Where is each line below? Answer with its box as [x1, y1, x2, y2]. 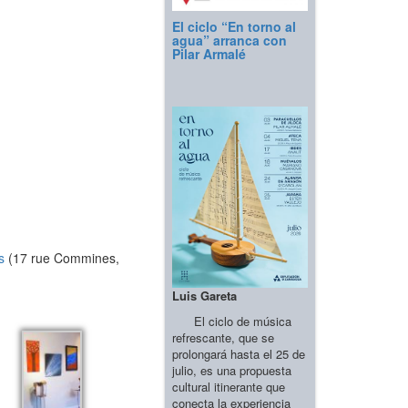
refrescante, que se [172, 328, 274, 346]
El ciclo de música [172, 311, 291, 330]
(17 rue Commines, [5, 249, 119, 268]
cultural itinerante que [172, 377, 285, 395]
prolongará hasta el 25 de [172, 344, 305, 362]
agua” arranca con [172, 31, 287, 50]
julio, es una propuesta [172, 361, 291, 379]
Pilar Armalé [172, 45, 246, 64]
